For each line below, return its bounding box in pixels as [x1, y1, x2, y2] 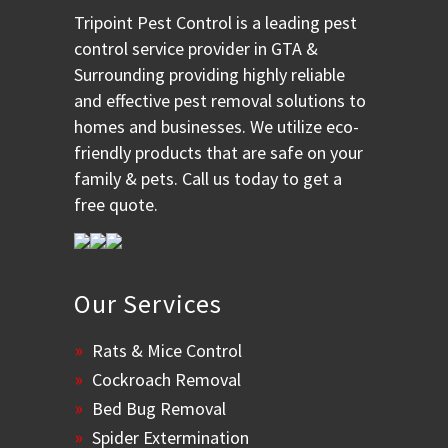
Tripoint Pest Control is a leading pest [74, 10, 357, 34]
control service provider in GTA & [74, 36, 318, 60]
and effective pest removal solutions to [74, 88, 366, 112]
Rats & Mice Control [92, 338, 242, 362]
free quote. [74, 192, 158, 216]
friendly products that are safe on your [74, 140, 363, 164]
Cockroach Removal [92, 367, 241, 391]
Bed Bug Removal [92, 396, 226, 420]
